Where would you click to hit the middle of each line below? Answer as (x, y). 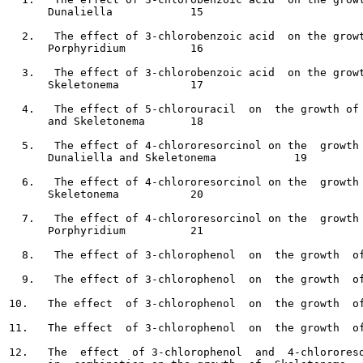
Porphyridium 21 (74, 231)
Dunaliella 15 (61, 12)
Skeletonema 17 (64, 85)
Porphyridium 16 (70, 48)
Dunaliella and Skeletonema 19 (119, 158)
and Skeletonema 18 (77, 121)
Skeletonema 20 (64, 194)
